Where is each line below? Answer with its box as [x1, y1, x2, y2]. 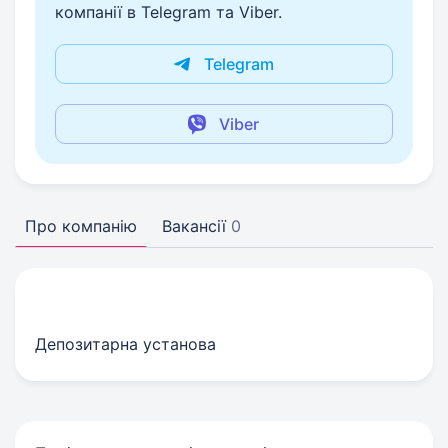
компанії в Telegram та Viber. [55, 2, 282, 22]
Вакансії [162, 216, 226, 236]
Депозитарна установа [35, 334, 216, 354]
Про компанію [25, 216, 137, 236]
